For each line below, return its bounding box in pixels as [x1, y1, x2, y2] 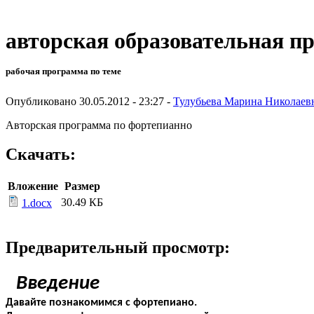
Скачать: [6, 145, 76, 164]
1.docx [22, 197, 52, 210]
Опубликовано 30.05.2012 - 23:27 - [6, 95, 173, 107]
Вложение [8, 180, 58, 193]
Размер [64, 180, 100, 193]
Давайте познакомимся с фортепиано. [6, 297, 197, 309]
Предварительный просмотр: [6, 238, 230, 257]
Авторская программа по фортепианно [6, 118, 192, 131]
